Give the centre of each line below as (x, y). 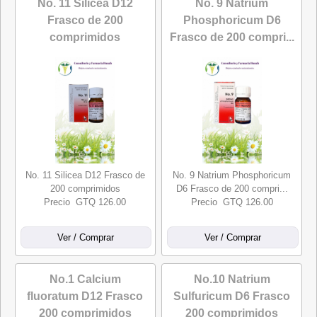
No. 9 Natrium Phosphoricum (232, 175)
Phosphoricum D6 (232, 20)
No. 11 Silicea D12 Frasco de (85, 175)
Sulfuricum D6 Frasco (232, 296)
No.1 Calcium (85, 279)
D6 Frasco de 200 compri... (232, 189)
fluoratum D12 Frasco (85, 296)
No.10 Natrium (232, 279)
